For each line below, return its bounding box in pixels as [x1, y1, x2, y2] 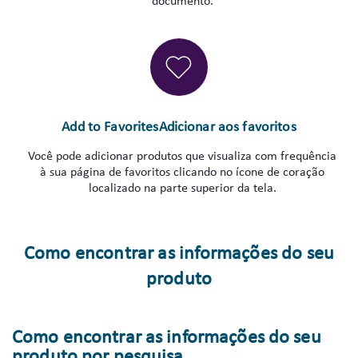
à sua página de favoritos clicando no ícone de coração [40, 166, 324, 179]
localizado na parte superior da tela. [88, 182, 276, 195]
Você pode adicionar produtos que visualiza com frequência [28, 150, 336, 163]
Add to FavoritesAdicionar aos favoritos [62, 120, 296, 135]
